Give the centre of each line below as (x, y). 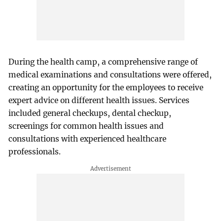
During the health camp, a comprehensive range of (103, 62)
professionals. (35, 152)
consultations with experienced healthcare (88, 139)
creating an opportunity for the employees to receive (106, 88)
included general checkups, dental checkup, (90, 113)
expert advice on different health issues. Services (99, 101)
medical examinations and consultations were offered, (110, 75)
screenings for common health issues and (86, 126)
